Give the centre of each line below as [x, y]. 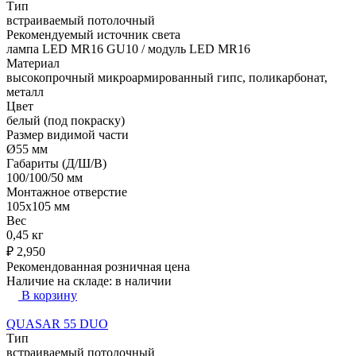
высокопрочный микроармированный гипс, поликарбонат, [167, 77]
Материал [33, 63]
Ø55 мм [27, 149]
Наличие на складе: [61, 281]
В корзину [49, 295]
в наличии [143, 281]
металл [25, 91]
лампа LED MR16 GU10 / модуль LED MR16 [128, 48]
